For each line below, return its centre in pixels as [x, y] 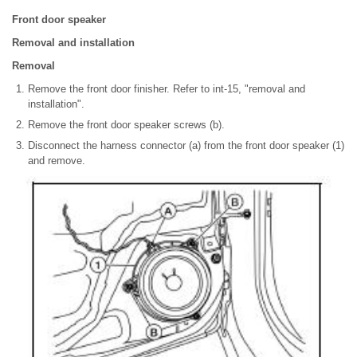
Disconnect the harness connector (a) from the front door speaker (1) [186, 146]
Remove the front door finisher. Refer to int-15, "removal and [167, 89]
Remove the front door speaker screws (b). [126, 125]
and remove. [57, 161]
